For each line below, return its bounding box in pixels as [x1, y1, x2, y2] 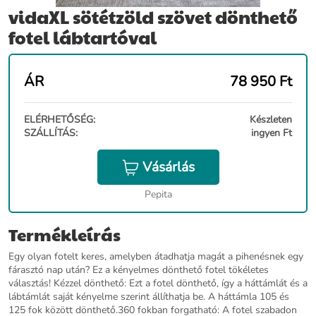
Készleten [250, 113, 292, 126]
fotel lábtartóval [8, 25, 157, 49]
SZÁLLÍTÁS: [24, 126, 78, 140]
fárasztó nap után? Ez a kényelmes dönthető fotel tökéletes [8, 263, 269, 277]
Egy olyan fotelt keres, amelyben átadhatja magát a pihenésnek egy [8, 250, 303, 264]
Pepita [144, 188, 172, 202]
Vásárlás [142, 158, 195, 176]
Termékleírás [8, 222, 121, 247]
